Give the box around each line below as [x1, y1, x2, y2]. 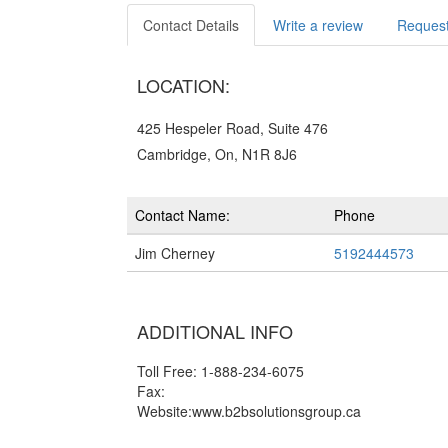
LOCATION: [137, 72, 230, 98]
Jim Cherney [135, 243, 215, 263]
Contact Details [143, 15, 239, 35]
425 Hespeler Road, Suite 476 [137, 118, 328, 138]
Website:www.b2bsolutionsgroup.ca [137, 401, 361, 421]
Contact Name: [135, 205, 230, 225]
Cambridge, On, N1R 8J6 [137, 144, 297, 164]
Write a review [273, 15, 363, 35]
